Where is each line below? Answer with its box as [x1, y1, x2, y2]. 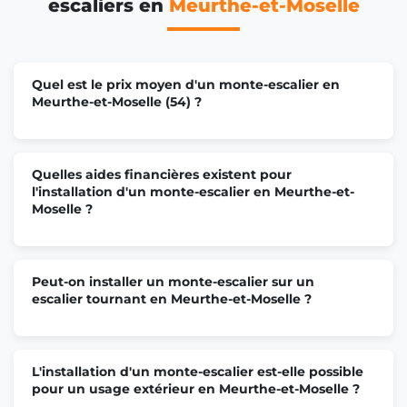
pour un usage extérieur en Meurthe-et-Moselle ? [32, 380, 360, 397]
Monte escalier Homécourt [66, 216, 236, 233]
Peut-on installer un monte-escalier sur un [32, 273, 314, 290]
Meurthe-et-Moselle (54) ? [32, 93, 202, 110]
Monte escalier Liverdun [66, 349, 218, 366]
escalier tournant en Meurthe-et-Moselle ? [32, 290, 312, 307]
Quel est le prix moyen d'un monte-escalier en [32, 75, 340, 93]
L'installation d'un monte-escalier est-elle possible [32, 362, 363, 380]
